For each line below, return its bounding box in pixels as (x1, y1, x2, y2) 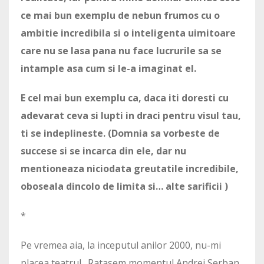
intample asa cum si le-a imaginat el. (21, 62, 196, 75)
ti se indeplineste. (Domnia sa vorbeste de (21, 127, 220, 140)
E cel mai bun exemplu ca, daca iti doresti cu (21, 91, 229, 105)
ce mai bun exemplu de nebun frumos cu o (21, 9, 220, 22)
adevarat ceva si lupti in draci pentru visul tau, (21, 109, 241, 123)
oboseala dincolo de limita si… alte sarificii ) (21, 180, 228, 193)
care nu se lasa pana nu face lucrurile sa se (21, 44, 222, 58)
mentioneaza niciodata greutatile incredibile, (21, 162, 239, 176)
